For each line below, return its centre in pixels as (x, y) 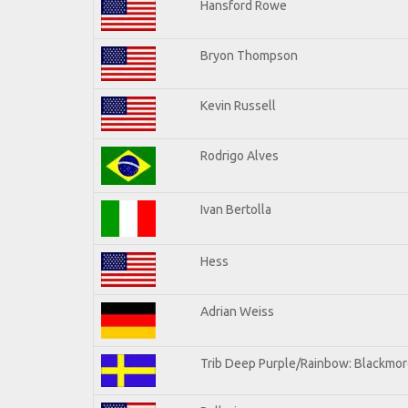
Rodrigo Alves (240, 155)
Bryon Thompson (249, 55)
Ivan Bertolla (236, 209)
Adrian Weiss (237, 311)
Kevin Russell (238, 105)
